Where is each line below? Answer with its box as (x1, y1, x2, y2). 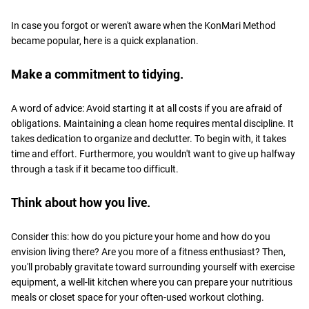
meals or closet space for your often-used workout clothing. (11, 291, 264, 303)
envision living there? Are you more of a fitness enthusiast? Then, (11, 246, 286, 257)
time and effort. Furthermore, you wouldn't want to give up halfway (11, 148, 295, 159)
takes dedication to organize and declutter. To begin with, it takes (11, 132, 286, 144)
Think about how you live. (11, 195, 150, 210)
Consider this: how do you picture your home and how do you (11, 230, 270, 242)
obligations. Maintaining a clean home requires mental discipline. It (11, 117, 294, 129)
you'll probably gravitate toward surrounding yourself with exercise (11, 261, 295, 272)
